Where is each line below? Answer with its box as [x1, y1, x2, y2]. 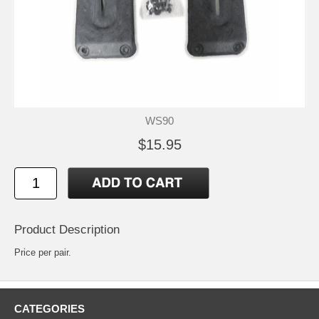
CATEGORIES [14, 302, 85, 315]
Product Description [14, 222, 120, 236]
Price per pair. [14, 246, 71, 258]
